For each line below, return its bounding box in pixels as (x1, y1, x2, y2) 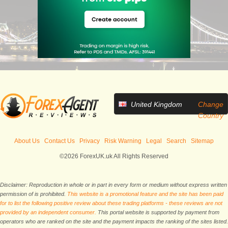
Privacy (79, 137, 100, 145)
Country (198, 111, 223, 120)
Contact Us (44, 137, 75, 145)
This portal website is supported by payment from (96, 209, 219, 216)
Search (166, 137, 186, 145)
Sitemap (191, 137, 214, 145)
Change (198, 100, 223, 109)
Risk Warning (104, 137, 141, 145)
